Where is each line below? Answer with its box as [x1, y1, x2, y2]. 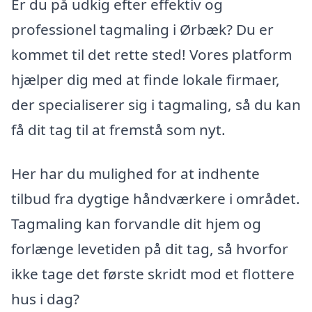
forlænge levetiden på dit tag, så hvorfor [11, 239, 288, 259]
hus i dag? [11, 289, 79, 309]
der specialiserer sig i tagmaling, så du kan [11, 94, 301, 114]
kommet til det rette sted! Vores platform [11, 44, 292, 64]
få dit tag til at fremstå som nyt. [11, 119, 226, 139]
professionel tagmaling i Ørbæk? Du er [11, 19, 274, 39]
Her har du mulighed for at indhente [11, 164, 260, 184]
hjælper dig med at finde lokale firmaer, [11, 69, 280, 89]
